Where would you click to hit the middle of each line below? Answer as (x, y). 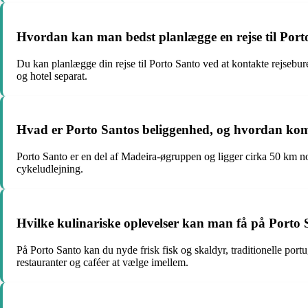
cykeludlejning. (50, 169)
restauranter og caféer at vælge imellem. (102, 262)
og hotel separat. (52, 76)
